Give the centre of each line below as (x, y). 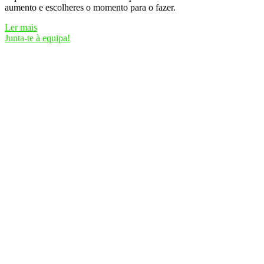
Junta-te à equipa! (37, 38)
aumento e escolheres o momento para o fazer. (90, 8)
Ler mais (21, 28)
